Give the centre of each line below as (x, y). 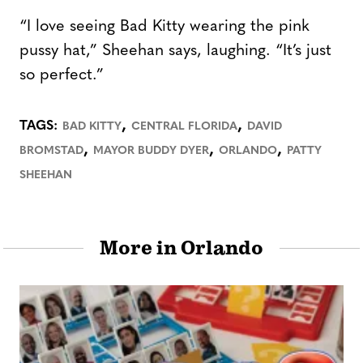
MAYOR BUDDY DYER (151, 151)
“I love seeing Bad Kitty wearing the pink (164, 26)
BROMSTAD (51, 151)
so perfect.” (62, 75)
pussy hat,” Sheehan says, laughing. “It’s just (175, 51)
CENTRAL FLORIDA (184, 126)
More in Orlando (181, 248)
